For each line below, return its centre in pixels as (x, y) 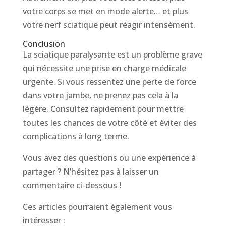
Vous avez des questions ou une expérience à (109, 158)
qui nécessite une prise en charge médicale (104, 68)
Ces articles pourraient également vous (97, 207)
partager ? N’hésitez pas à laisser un (91, 172)
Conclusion (44, 44)
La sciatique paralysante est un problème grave (112, 55)
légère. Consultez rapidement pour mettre (103, 109)
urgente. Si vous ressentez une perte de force (109, 82)
